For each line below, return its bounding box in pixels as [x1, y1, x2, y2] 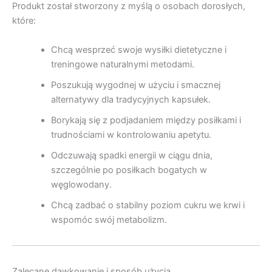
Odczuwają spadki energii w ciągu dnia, [50, 149, 212, 161]
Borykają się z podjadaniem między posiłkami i [50, 114, 241, 126]
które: [12, 15, 36, 27]
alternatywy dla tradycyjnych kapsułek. [50, 93, 211, 105]
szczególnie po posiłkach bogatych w [50, 164, 207, 175]
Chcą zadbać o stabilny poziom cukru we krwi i [50, 199, 245, 211]
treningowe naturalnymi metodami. [50, 58, 194, 70]
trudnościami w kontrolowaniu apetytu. [50, 129, 211, 140]
